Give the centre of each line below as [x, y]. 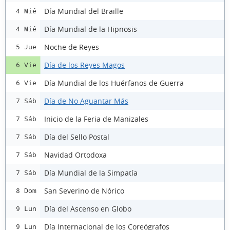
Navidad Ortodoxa [75, 155]
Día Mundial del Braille [84, 11]
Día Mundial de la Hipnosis [91, 29]
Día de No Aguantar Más [86, 101]
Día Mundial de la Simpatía [91, 172]
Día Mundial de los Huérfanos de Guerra [114, 83]
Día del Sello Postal [77, 137]
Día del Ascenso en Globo [88, 208]
